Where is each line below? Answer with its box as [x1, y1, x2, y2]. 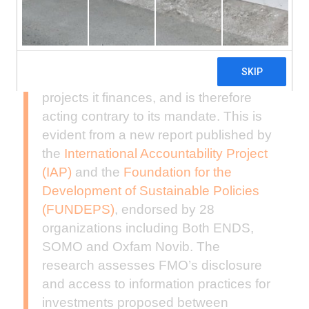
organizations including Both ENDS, [41, 221, 254, 236]
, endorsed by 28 [114, 202, 215, 217]
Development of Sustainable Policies [41, 183, 259, 199]
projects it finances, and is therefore [41, 90, 252, 106]
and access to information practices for [41, 277, 270, 292]
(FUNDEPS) [41, 202, 114, 217]
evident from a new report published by [41, 128, 272, 143]
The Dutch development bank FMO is [41, 53, 264, 68]
